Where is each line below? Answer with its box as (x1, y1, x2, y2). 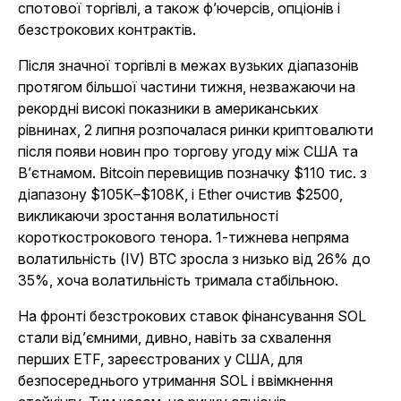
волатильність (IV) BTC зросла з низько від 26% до (18, 250, 371, 268)
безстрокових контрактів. (18, 21, 196, 38)
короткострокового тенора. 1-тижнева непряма (18, 228, 349, 246)
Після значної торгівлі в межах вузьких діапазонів (18, 56, 359, 74)
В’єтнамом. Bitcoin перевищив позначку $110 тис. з (18, 164, 367, 182)
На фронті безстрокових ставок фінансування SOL (18, 307, 366, 325)
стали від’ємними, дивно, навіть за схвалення (18, 328, 331, 346)
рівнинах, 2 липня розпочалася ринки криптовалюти (18, 121, 373, 139)
